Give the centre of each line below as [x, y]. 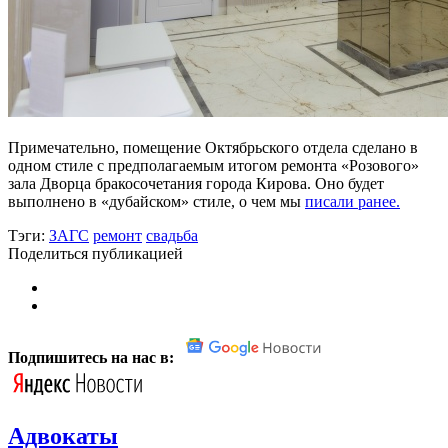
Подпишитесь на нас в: [93, 357]
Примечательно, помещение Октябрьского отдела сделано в [213, 147]
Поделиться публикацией [95, 253]
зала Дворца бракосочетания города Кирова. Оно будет [196, 183]
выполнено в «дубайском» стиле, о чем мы [156, 201]
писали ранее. [352, 201]
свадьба [172, 235]
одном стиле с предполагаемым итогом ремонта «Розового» [213, 165]
